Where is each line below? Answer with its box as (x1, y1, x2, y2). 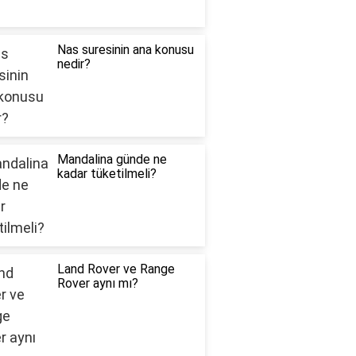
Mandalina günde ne (56, 152, 167, 168)
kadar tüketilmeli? (56, 166, 157, 182)
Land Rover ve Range (56, 261, 175, 277)
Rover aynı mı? (56, 276, 138, 292)
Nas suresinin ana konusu (56, 42, 194, 58)
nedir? (56, 56, 91, 72)
